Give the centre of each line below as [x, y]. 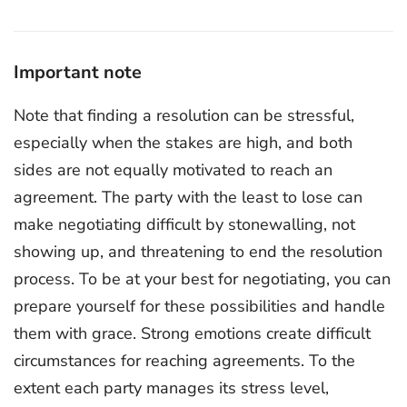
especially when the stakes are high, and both [183, 143]
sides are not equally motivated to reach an [173, 170]
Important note [78, 72]
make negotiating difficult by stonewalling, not [184, 224]
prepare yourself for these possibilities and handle [199, 306]
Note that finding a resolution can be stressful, [184, 115]
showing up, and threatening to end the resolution [198, 252]
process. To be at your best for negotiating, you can [202, 279]
